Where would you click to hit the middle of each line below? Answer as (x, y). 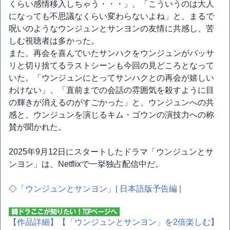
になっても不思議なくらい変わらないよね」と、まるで (111, 16)
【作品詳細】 (33, 222)
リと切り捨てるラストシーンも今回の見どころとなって (111, 66)
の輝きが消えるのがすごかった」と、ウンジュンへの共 (111, 103)
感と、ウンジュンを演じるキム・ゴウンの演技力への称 (111, 115)
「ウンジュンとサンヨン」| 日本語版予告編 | (99, 189)
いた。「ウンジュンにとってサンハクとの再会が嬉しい (111, 78)
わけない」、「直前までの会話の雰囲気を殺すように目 (111, 90)
